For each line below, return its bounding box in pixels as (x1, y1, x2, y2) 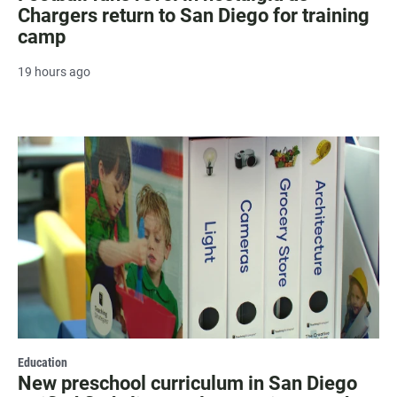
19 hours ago (18, 65, 90, 80)
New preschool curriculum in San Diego (18, 371, 357, 394)
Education (18, 354, 67, 370)
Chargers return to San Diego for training (18, 4, 370, 27)
